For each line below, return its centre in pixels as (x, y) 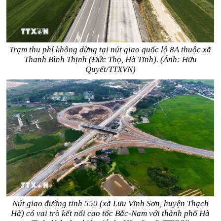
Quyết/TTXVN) (110, 69)
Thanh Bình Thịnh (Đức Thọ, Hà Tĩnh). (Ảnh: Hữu (110, 59)
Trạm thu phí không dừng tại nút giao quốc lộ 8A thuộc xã (110, 50)
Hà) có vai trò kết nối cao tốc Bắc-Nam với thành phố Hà (110, 213)
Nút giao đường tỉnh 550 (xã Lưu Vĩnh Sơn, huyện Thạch (110, 203)
